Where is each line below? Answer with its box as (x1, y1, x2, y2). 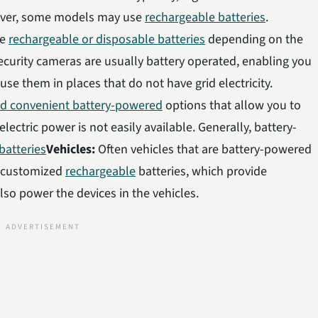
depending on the (205, 30, 303, 48)
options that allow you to (163, 96, 301, 114)
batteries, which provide (136, 162, 267, 180)
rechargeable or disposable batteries (9, 30, 205, 48)
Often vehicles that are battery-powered (98, 140, 312, 158)
